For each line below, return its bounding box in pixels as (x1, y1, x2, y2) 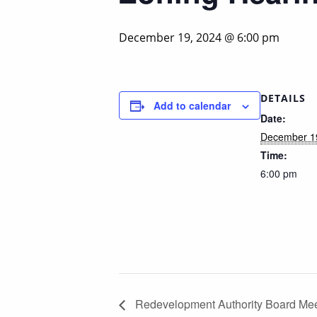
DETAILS (260, 91, 306, 105)
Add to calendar (154, 98, 231, 113)
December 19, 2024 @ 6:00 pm (119, 30, 279, 46)
